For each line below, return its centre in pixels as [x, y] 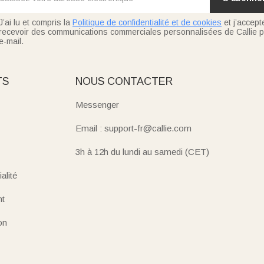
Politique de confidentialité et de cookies [147, 22]
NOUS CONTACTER [124, 81]
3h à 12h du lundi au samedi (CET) [143, 151]
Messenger [98, 104]
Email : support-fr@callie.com [134, 128]
